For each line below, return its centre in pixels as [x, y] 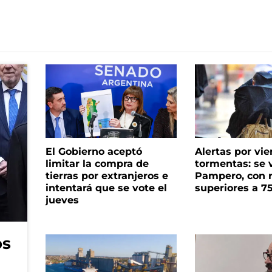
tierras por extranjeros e [107, 176]
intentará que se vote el [106, 188]
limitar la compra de [97, 164]
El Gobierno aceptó [93, 152]
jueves [62, 200]
